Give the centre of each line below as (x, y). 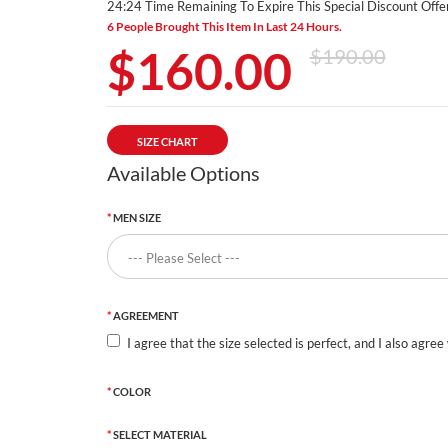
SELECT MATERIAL (159, 434)
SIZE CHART (167, 141)
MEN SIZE (136, 217)
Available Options (183, 172)
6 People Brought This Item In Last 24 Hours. (224, 26)
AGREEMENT (145, 315)
